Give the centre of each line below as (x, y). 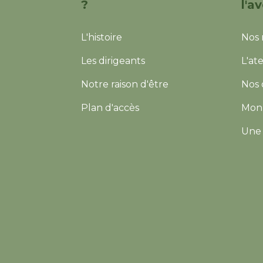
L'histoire (102, 38)
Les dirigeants (113, 61)
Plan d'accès (110, 108)
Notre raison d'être (125, 85)
